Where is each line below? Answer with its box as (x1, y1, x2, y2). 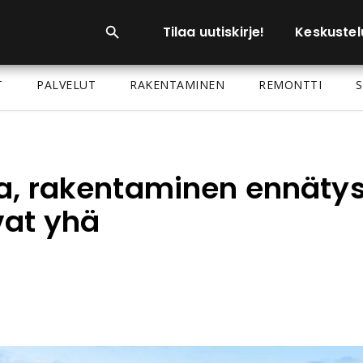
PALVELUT (36, 77, 96, 92)
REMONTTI (258, 77, 322, 92)
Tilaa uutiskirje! (162, 23, 265, 41)
